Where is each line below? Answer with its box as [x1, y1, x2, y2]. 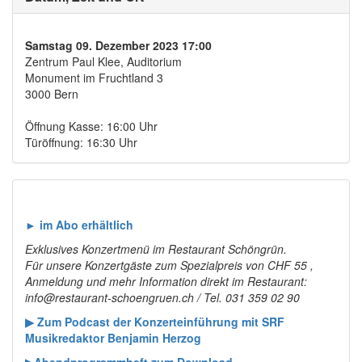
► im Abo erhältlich [25, 216, 133, 233]
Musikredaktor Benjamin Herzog [25, 329, 201, 346]
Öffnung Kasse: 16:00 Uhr [25, 117, 158, 134]
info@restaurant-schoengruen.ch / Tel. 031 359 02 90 [25, 288, 300, 305]
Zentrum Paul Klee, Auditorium [25, 53, 182, 69]
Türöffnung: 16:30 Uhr [25, 133, 137, 150]
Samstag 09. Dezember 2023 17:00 [25, 36, 212, 53]
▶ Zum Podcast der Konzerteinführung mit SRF [25, 313, 284, 330]
